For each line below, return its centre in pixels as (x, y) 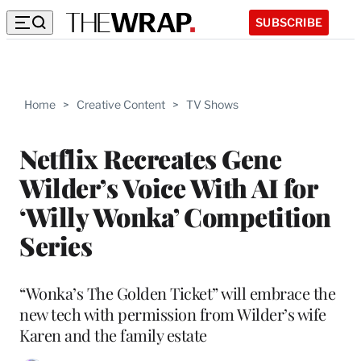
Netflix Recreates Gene (150, 158)
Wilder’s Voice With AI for (168, 187)
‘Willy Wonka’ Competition (175, 216)
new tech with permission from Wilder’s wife (173, 313)
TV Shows (212, 104)
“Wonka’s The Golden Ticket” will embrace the (177, 293)
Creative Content (121, 104)
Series (56, 245)
